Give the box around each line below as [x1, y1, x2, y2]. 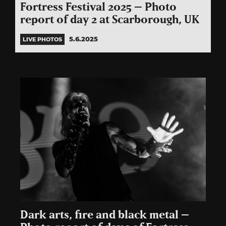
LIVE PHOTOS [23, 35, 62, 43]
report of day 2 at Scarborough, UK [20, 14, 199, 25]
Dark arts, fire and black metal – [20, 209, 189, 220]
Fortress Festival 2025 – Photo [20, 2, 177, 13]
